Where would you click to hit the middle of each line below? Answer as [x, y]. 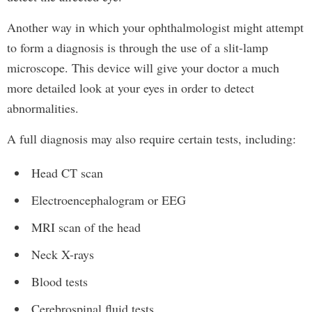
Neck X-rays [63, 254]
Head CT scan [67, 173]
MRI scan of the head [86, 227]
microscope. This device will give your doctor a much [143, 68]
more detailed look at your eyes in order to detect [131, 88]
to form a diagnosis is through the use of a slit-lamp [138, 47]
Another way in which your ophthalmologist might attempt [155, 27]
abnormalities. [49, 108]
